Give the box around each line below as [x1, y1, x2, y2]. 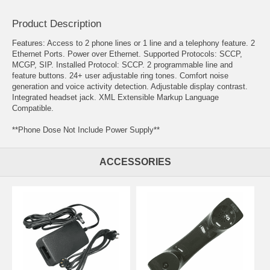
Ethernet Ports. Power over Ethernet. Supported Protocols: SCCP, [12, 49, 242, 58]
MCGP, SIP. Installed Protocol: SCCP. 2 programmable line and [12, 60, 233, 69]
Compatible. [12, 103, 54, 113]
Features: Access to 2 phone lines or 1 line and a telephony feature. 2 [12, 38, 255, 48]
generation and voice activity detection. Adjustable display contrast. [12, 81, 248, 91]
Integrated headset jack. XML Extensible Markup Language [12, 92, 219, 102]
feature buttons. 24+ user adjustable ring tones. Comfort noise [12, 71, 228, 80]
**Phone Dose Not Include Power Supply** [12, 125, 160, 134]
